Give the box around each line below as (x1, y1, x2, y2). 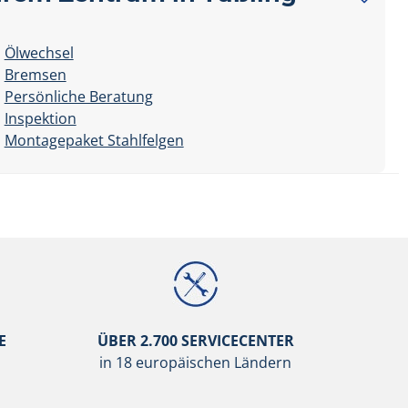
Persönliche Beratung (4, 87, 153, 107)
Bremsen (4, 65, 66, 85)
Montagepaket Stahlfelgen (4, 130, 184, 150)
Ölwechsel (4, 43, 74, 63)
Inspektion (4, 108, 76, 128)
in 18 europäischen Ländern (99, 352, 292, 372)
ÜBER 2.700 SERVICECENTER (97, 331, 294, 351)
